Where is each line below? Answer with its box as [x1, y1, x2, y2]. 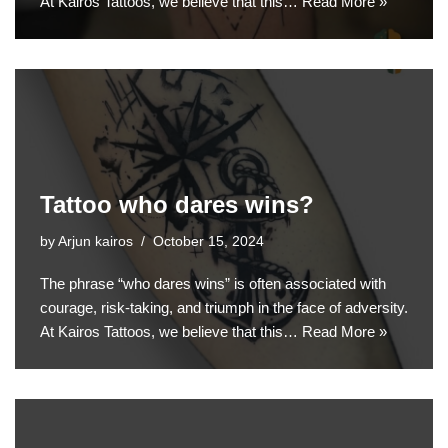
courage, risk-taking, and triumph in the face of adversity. [40, 298, 408, 316]
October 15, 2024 [153, 233, 264, 249]
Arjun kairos [58, 233, 133, 249]
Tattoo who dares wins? [40, 190, 314, 218]
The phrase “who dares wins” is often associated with [40, 274, 386, 292]
